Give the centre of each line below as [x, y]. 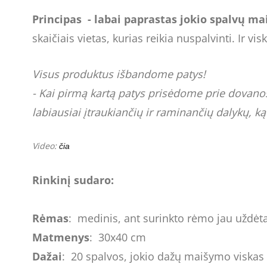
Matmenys [60, 237]
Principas [57, 19]
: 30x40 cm [117, 237]
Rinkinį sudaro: [73, 180]
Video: [45, 145]
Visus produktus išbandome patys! [119, 74]
